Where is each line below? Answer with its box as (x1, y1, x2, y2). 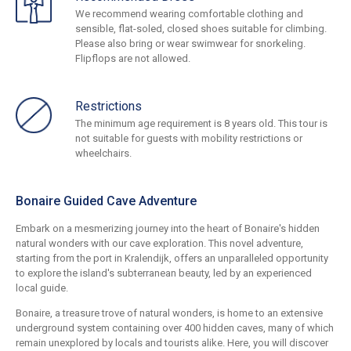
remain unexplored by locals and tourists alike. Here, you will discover (16, 337, 328, 349)
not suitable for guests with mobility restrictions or (75, 132, 302, 145)
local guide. (16, 282, 68, 295)
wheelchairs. (75, 147, 132, 160)
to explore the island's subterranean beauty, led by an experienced (16, 267, 312, 280)
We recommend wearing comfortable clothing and (75, 8, 303, 20)
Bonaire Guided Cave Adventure (16, 194, 197, 209)
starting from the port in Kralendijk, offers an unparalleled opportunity (16, 252, 328, 265)
